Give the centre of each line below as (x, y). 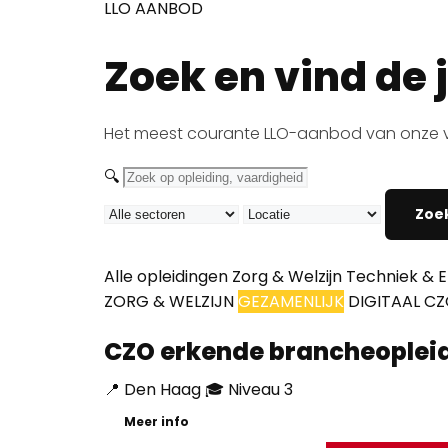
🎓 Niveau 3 (249, 390)
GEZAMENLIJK (291, 302)
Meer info (156, 422)
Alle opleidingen (166, 277)
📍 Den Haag (152, 390)
